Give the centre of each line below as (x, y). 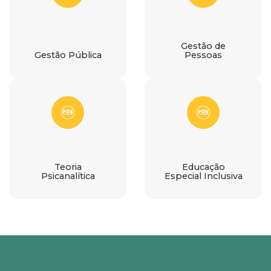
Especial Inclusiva (203, 176)
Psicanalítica (68, 176)
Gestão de (203, 46)
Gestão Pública (68, 55)
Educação (203, 167)
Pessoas (203, 55)
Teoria (68, 167)
